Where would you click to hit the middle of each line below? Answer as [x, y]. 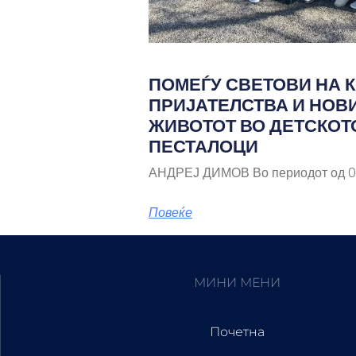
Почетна [237, 331]
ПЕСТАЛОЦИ [203, 146]
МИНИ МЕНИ [237, 282]
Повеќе [170, 212]
